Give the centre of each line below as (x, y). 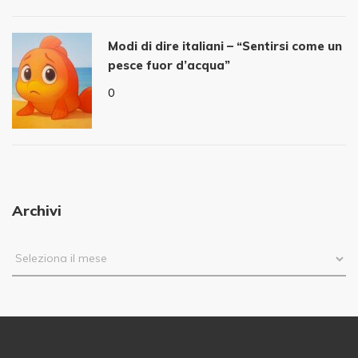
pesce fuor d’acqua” (169, 66)
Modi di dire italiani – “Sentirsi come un (225, 46)
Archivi (37, 211)
